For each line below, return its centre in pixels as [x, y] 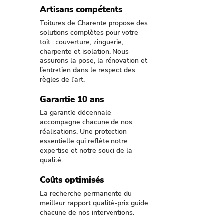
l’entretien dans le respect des [87, 70]
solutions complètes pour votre [89, 32]
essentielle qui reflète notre [84, 141]
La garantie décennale [75, 113]
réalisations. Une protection [83, 132]
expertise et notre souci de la [86, 150]
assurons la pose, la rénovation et [93, 61]
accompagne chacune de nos [86, 122]
